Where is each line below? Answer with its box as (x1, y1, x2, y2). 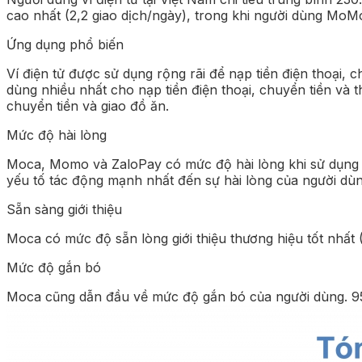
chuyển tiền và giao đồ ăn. (6, 97, 169, 114)
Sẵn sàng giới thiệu (6, 200, 122, 217)
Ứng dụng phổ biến (6, 36, 124, 53)
